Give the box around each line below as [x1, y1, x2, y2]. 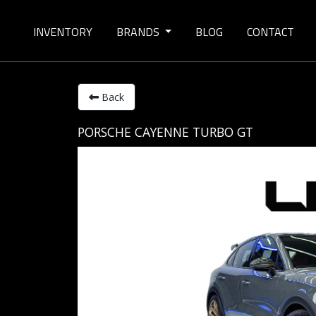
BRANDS [116, 23, 162, 40]
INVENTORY [32, 23, 92, 40]
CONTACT [247, 23, 295, 40]
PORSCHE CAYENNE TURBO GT [77, 123, 253, 140]
